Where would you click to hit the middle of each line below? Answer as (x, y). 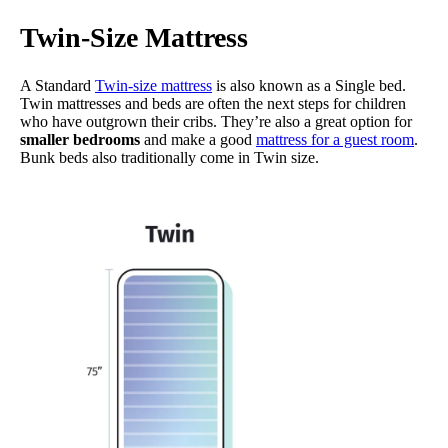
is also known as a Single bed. (309, 86)
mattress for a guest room (335, 140)
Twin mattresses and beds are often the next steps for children (213, 104)
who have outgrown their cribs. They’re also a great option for (216, 122)
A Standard (57, 86)
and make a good (198, 140)
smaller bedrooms (80, 140)
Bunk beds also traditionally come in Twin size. (169, 158)
